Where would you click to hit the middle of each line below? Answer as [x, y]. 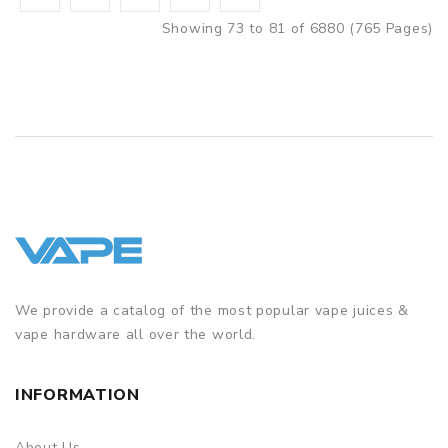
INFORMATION [77, 395]
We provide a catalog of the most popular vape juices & [212, 310]
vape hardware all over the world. [136, 334]
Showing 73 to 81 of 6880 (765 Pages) [297, 28]
